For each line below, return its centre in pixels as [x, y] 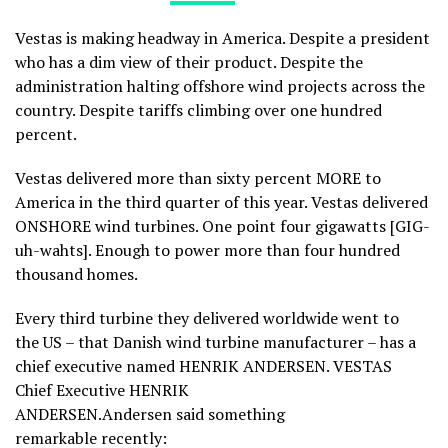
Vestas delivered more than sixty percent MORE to [198, 178]
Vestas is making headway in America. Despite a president [222, 38]
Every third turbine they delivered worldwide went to [207, 318]
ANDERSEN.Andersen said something [150, 414]
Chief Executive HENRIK [102, 390]
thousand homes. [76, 274]
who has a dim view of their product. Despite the [189, 62]
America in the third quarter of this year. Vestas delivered [221, 202]
